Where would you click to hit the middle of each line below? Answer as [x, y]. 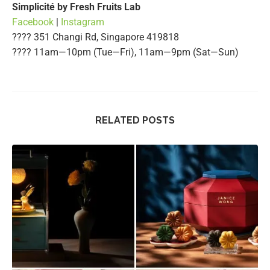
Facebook [33, 22]
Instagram [83, 22]
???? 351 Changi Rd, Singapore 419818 [96, 37]
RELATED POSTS [135, 120]
